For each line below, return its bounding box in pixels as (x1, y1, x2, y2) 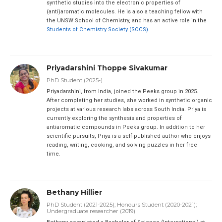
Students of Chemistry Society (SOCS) (46, 26, 148, 33)
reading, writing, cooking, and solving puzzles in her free (46, 142, 197, 149)
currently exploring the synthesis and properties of (46, 115, 182, 122)
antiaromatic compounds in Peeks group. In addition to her (46, 124, 205, 131)
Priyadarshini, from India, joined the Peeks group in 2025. (46, 88, 198, 95)
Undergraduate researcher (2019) (46, 208, 135, 215)
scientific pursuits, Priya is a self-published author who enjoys (46, 133, 211, 140)
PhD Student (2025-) (46, 77, 103, 84)
